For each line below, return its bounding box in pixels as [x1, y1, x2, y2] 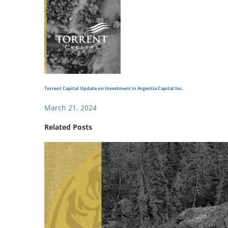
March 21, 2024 [44, 102, 97, 112]
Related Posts [44, 122, 92, 132]
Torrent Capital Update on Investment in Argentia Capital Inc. [44, 84, 184, 92]
